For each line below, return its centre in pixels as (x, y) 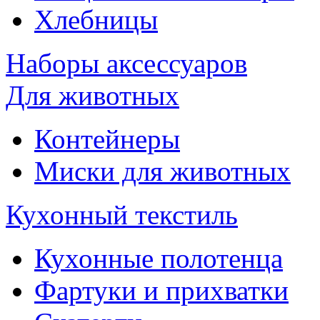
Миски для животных (162, 171)
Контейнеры (107, 139)
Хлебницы (96, 20)
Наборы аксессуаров (126, 64)
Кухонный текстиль (122, 215)
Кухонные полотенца (159, 259)
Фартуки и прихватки (161, 291)
